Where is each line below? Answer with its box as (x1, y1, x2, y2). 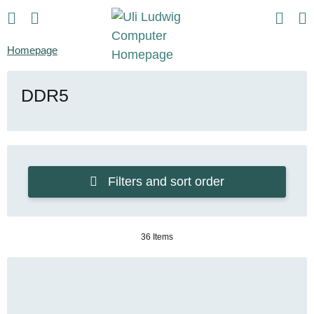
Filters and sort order (108, 174, 224, 189)
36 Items (141, 231, 173, 242)
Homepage (7, 44, 57, 56)
